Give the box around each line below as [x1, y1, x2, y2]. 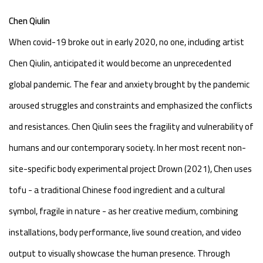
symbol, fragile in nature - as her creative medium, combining [9, 202, 238, 220]
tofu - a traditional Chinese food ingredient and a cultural [9, 181, 225, 198]
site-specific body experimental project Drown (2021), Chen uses [9, 160, 252, 177]
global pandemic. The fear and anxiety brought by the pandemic [9, 75, 249, 93]
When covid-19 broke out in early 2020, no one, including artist [9, 33, 244, 50]
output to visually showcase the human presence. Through [9, 244, 230, 262]
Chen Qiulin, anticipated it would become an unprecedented [9, 54, 231, 72]
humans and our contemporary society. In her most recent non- [9, 139, 246, 156]
